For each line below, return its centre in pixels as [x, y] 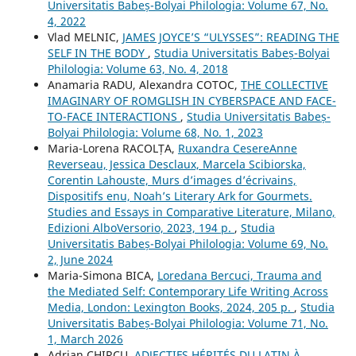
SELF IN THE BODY [97, 52]
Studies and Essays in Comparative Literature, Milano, [191, 211]
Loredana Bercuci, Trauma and [239, 275]
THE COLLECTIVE [284, 84]
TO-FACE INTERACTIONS [114, 116]
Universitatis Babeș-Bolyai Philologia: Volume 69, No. [188, 243]
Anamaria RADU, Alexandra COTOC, [144, 84]
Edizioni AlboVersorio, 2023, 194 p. [141, 227]
